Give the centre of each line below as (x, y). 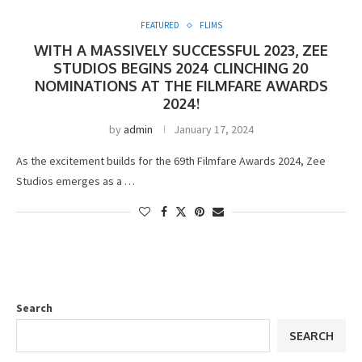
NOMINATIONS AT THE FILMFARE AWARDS (181, 86)
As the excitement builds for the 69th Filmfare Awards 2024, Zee (171, 161)
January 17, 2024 (213, 129)
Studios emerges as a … (76, 181)
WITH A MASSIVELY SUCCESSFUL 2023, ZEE (181, 50)
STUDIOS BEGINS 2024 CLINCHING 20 (181, 68)
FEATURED (160, 25)
